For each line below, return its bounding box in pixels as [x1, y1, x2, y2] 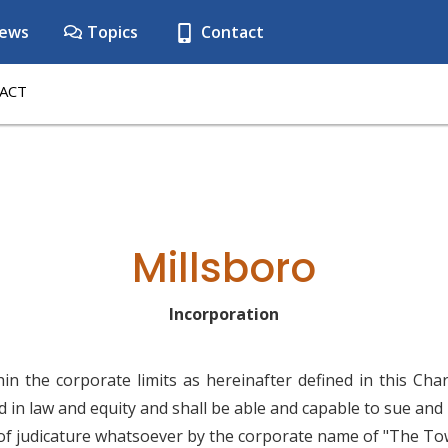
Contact [197, 21, 264, 43]
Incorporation [169, 303, 279, 325]
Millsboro [132, 240, 316, 296]
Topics [83, 21, 138, 43]
